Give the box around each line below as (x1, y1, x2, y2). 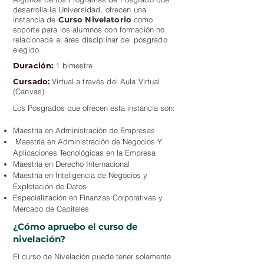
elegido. (13, 45, 42, 54)
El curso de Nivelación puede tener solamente (13, 252, 171, 261)
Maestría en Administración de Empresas (13, 126, 155, 135)
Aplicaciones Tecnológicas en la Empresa (13, 148, 156, 157)
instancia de (13, 15, 58, 24)
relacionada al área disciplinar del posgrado (13, 35, 167, 44)
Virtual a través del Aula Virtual (52, 77, 160, 86)
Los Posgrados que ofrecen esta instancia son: (13, 103, 175, 113)
